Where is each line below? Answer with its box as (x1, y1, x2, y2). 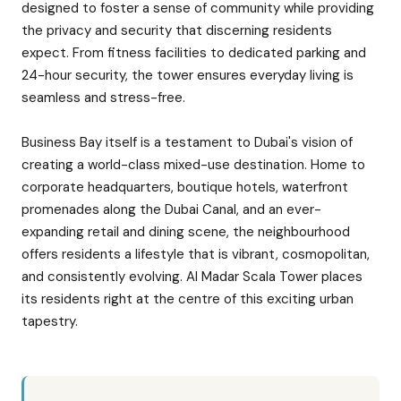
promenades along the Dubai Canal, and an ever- (21, 200, 321, 218)
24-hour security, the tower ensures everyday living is (21, 66, 354, 84)
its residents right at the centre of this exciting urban (21, 290, 354, 308)
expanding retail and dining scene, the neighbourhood (21, 223, 350, 241)
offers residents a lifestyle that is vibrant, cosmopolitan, (21, 245, 370, 263)
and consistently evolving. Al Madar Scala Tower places (21, 268, 363, 286)
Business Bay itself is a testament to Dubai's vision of (21, 133, 353, 151)
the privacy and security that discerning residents (21, 21, 332, 39)
